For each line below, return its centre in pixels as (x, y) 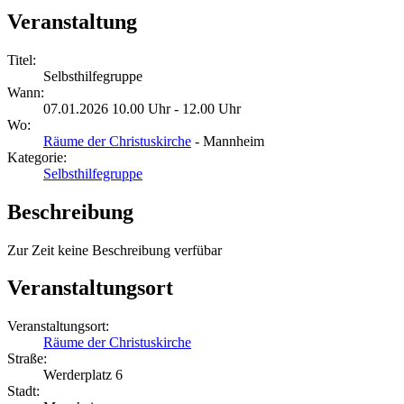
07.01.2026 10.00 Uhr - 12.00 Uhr (142, 108)
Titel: (22, 60)
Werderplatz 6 (83, 375)
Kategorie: (37, 157)
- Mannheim (228, 141)
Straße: (27, 359)
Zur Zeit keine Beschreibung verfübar (115, 250)
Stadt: (23, 391)
